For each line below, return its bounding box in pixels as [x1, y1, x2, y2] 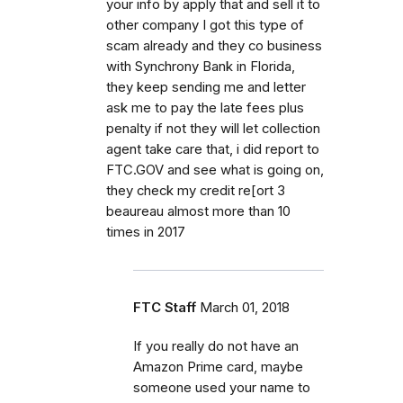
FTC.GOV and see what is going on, [106, 161, 324, 178]
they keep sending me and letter [106, 78, 306, 95]
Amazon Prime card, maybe [133, 358, 303, 375]
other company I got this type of [106, 16, 304, 33]
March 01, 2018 [200, 299, 290, 316]
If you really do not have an [133, 337, 299, 354]
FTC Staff [133, 299, 196, 316]
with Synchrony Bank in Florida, [106, 58, 295, 75]
